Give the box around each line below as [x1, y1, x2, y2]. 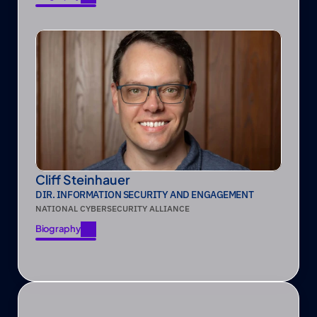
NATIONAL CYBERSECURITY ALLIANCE [35, 203, 190, 214]
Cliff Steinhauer [35, 171, 130, 188]
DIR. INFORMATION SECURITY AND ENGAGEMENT [35, 188, 254, 201]
